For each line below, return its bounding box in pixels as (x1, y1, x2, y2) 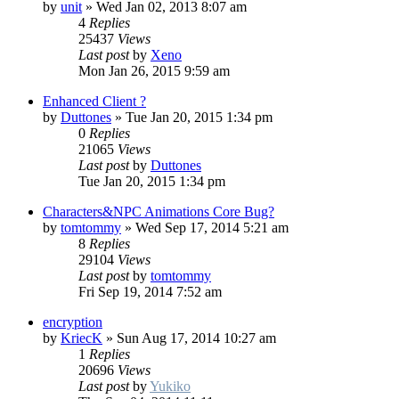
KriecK (61, 330, 102, 346)
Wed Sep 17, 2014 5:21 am (135, 220, 289, 236)
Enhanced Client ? (43, 94, 146, 110)
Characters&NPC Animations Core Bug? (43, 204, 274, 220)
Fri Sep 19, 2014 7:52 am (78, 284, 222, 300)
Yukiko (150, 379, 191, 395)
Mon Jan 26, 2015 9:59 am (78, 63, 230, 79)
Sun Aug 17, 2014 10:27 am (117, 330, 276, 346)
